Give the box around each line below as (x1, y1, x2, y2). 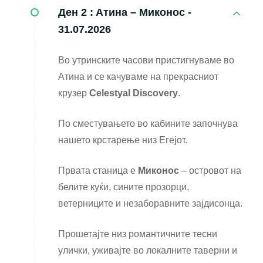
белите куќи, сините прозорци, (58, 182, 189, 193)
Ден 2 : (58, 6, 93, 19)
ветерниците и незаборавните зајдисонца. (58, 198, 242, 209)
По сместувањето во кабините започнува (58, 119, 238, 129)
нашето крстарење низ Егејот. (58, 135, 187, 146)
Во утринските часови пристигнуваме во (58, 55, 234, 66)
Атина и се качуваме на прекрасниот (58, 72, 218, 82)
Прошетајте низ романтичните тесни (58, 229, 217, 240)
